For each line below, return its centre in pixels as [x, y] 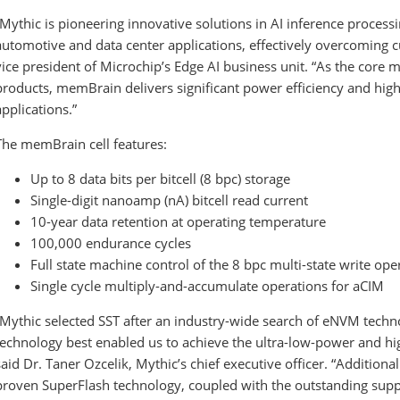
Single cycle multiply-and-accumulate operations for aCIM [207, 286]
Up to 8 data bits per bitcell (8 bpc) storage [160, 179]
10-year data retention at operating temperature [178, 222]
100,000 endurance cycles [111, 243]
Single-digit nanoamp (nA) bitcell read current [169, 200]
